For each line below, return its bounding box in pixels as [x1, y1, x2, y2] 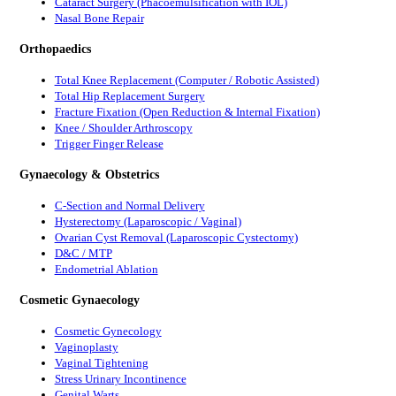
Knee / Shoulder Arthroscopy [54, 120, 193, 134]
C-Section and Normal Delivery [54, 198, 205, 212]
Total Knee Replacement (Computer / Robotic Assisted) [54, 72, 319, 87]
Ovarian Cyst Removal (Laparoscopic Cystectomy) [54, 230, 298, 244]
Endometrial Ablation [54, 262, 158, 276]
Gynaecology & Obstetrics [19, 167, 159, 181]
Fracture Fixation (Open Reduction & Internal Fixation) [54, 104, 320, 118]
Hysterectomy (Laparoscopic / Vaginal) [54, 214, 241, 228]
